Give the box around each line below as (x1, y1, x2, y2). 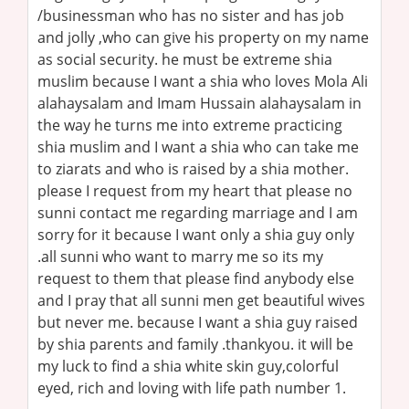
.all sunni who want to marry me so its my (37, 246, 323, 267)
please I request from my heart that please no (37, 180, 352, 201)
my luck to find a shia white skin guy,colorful (37, 355, 339, 376)
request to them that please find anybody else (37, 267, 354, 288)
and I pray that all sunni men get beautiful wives (37, 289, 365, 310)
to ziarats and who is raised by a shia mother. (37, 158, 349, 179)
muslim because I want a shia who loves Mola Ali (37, 70, 368, 91)
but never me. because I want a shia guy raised (37, 311, 358, 332)
